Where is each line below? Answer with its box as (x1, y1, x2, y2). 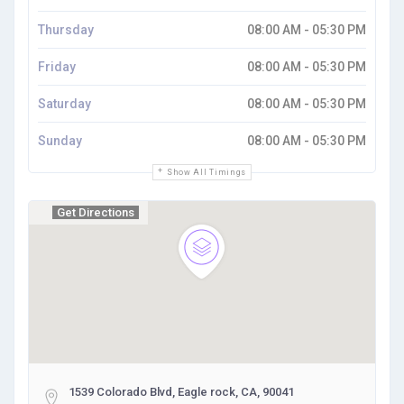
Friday (38, 60, 76, 74)
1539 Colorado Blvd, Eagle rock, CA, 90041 (69, 385, 294, 399)
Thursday (38, 23, 94, 37)
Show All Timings (166, 168, 247, 177)
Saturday (38, 96, 91, 111)
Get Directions (57, 206, 134, 219)
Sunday (38, 133, 82, 148)
